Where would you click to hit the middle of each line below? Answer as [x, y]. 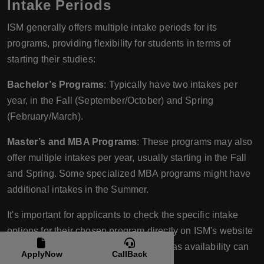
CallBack [129, 254]
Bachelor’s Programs [56, 84]
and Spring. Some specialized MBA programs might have [129, 173]
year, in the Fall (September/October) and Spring [110, 100]
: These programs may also [195, 141]
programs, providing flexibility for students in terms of [119, 43]
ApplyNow [42, 254]
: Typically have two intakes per [171, 84]
